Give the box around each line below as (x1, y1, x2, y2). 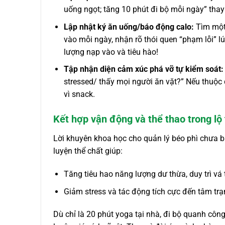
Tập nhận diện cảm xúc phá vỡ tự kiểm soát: (63, 64, 223, 74)
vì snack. (63, 89, 95, 99)
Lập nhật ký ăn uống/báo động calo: (63, 22, 194, 32)
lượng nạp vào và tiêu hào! (63, 47, 158, 57)
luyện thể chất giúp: (53, 146, 123, 156)
